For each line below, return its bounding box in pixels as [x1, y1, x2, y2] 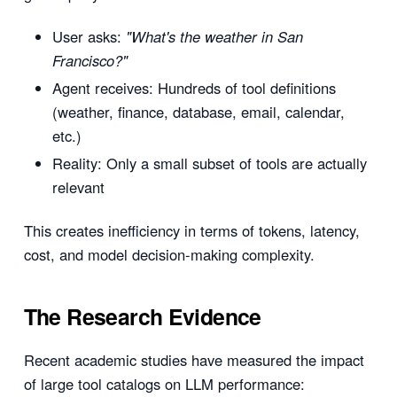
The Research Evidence [23, 300, 261, 332]
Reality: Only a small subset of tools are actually [51, 152, 367, 175]
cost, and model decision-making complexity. [23, 244, 315, 266]
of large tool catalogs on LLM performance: [23, 373, 305, 395]
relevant [51, 176, 105, 198]
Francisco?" [51, 50, 128, 72]
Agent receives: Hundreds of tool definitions [51, 77, 336, 99]
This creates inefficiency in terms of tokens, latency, [23, 220, 360, 242]
